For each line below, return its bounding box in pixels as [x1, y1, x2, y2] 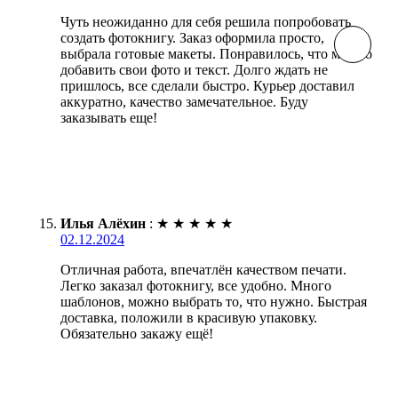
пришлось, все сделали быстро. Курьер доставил [60, 78, 354, 94]
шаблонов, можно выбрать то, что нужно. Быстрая [60, 294, 367, 310]
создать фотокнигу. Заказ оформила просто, [60, 30, 324, 46]
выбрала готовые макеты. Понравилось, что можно [60, 46, 372, 62]
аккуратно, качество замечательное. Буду [60, 94, 308, 110]
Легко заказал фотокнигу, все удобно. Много [60, 278, 331, 294]
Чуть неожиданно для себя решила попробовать [60, 14, 351, 30]
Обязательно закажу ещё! [60, 326, 213, 342]
